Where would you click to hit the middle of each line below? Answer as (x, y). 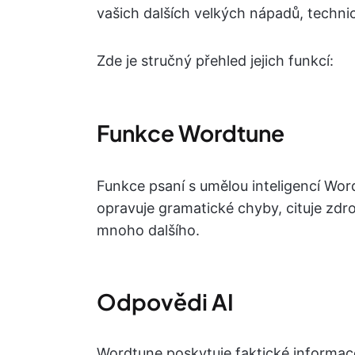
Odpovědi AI (165, 302)
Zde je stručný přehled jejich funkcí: (215, 61)
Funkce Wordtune (191, 133)
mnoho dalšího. (148, 231)
